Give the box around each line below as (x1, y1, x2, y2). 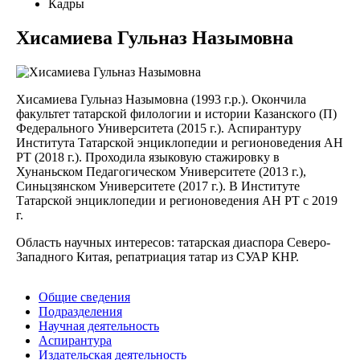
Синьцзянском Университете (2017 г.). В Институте (16, 178, 300, 193)
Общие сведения (39, 289, 130, 304)
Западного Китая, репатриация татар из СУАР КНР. (16, 249, 299, 264)
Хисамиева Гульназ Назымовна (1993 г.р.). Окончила (16, 92, 306, 106)
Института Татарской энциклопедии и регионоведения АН (16, 135, 343, 149)
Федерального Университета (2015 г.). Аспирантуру (16, 121, 301, 135)
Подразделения (39, 304, 122, 318)
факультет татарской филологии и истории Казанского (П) (16, 106, 337, 121)
